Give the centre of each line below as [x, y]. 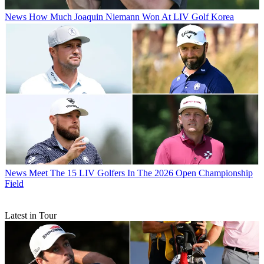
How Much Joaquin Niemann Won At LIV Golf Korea [131, 16]
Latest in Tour [31, 215]
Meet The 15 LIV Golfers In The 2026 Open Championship [141, 173]
